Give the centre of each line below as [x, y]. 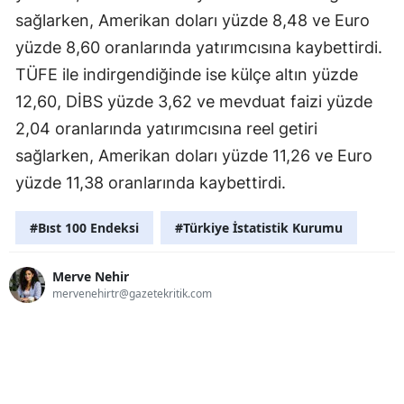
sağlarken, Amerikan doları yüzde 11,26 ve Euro [194, 155]
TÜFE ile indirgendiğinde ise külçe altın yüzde [187, 74]
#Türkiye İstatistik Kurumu [259, 227]
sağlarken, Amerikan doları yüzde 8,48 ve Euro [193, 20]
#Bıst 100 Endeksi [84, 227]
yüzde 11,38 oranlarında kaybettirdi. [151, 182]
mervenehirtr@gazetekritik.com [132, 294]
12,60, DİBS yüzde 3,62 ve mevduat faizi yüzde [194, 101]
